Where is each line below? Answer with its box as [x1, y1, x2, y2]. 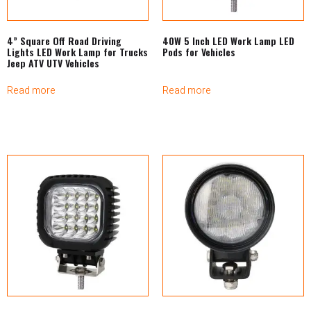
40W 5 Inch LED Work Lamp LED [162, 33, 294, 49]
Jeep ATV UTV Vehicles [7, 56, 99, 71]
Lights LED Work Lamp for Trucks [7, 44, 148, 60]
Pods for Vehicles [162, 44, 235, 60]
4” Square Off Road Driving [7, 33, 121, 49]
